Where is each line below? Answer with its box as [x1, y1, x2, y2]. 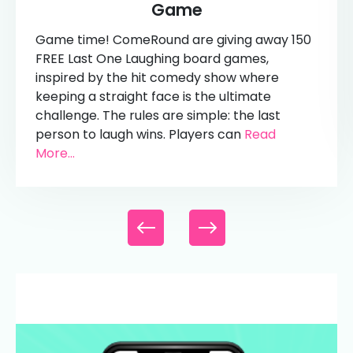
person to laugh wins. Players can [35, 124, 244, 143]
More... [35, 143, 75, 162]
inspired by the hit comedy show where [35, 68, 279, 87]
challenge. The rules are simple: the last [35, 106, 281, 124]
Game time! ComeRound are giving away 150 [35, 30, 311, 49]
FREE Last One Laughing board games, [35, 49, 269, 68]
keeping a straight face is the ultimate [35, 87, 271, 106]
